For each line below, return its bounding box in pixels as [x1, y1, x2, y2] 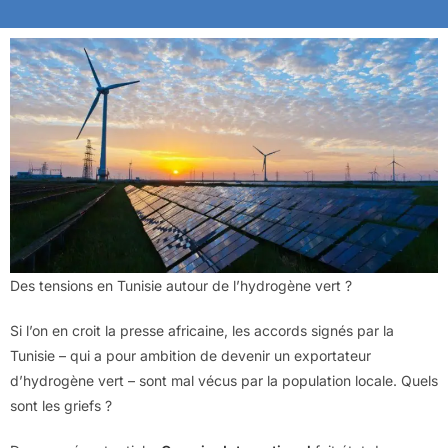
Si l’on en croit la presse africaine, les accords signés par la [10, 322, 394, 340]
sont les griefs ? [10, 397, 112, 415]
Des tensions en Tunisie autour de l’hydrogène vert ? [10, 277, 352, 295]
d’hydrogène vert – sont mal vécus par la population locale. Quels [10, 372, 438, 390]
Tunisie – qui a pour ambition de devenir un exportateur [10, 347, 371, 365]
